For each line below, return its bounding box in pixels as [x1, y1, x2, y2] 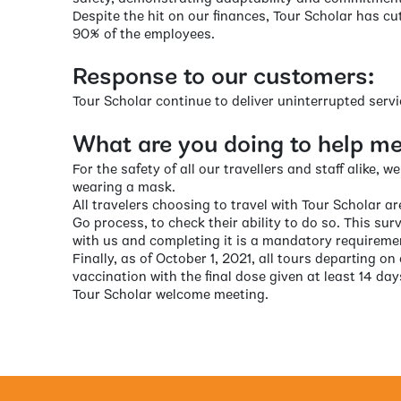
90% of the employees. [72, 28, 215, 43]
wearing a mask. [72, 180, 175, 195]
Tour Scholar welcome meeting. [72, 287, 269, 303]
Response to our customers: [72, 65, 374, 91]
